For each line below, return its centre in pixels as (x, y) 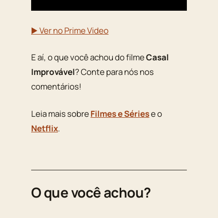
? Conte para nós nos (114, 72)
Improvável (53, 72)
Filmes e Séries (120, 113)
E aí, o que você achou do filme (89, 57)
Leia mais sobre (61, 113)
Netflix (45, 128)
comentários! (56, 87)
